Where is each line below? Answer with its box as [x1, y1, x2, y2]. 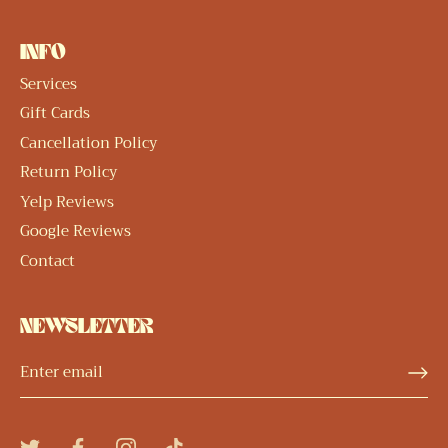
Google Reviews [20, 218, 131, 244]
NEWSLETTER [20, 317, 153, 339]
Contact [20, 247, 75, 274]
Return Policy [20, 159, 117, 185]
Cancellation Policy [20, 129, 157, 156]
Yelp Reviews [20, 188, 114, 215]
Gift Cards [20, 100, 90, 126]
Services [20, 70, 77, 97]
